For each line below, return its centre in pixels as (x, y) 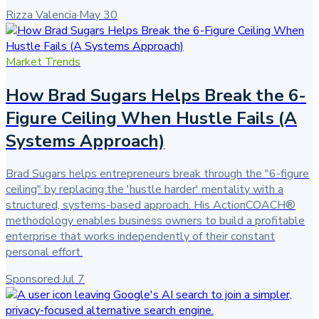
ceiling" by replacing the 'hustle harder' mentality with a (145, 190)
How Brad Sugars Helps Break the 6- (156, 95)
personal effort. (44, 252)
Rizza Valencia (41, 15)
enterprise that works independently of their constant (140, 237)
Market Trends (43, 62)
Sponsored (33, 279)
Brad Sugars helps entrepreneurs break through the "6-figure (157, 174)
